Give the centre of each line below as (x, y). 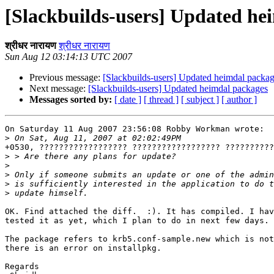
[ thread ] (161, 100)
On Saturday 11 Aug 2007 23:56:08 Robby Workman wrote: (135, 129)
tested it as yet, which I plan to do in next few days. (137, 221)
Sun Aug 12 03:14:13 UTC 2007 (68, 57)
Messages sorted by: (71, 100)
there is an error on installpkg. (86, 248)
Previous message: (66, 78)
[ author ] (239, 100)
